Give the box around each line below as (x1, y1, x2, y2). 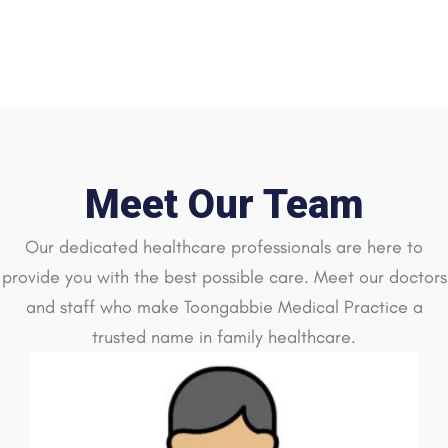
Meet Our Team (85, 181, 363, 229)
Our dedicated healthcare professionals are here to (25, 236, 423, 259)
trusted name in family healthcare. (92, 326, 356, 349)
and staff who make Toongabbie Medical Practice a (25, 296, 423, 319)
